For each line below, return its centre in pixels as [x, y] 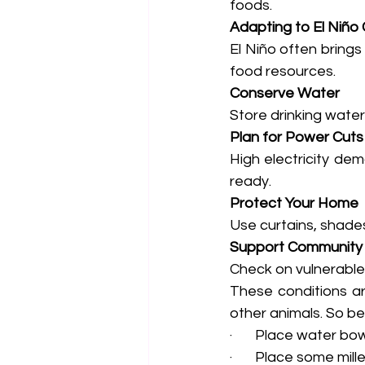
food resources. [283, 71]
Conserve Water [285, 93]
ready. [251, 181]
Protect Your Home [294, 203]
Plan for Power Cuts [297, 137]
